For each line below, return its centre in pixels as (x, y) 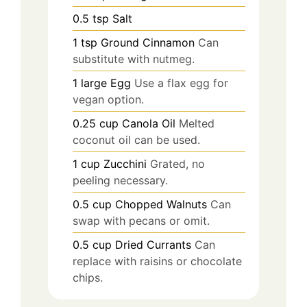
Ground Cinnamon (148, 43)
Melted (197, 124)
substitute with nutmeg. (134, 59)
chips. (88, 278)
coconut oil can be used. (136, 140)
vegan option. (108, 100)
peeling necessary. (120, 181)
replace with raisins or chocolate (157, 261)
